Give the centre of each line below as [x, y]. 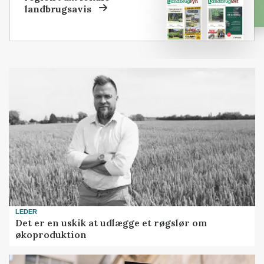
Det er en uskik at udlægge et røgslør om [111, 222]
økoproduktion [51, 234]
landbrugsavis [58, 9]
